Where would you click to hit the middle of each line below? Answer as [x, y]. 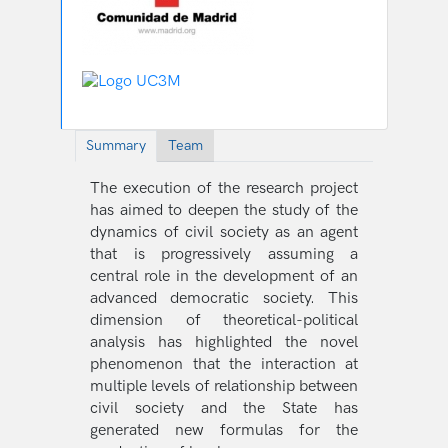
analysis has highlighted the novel [224, 343]
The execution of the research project [224, 189]
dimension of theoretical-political [224, 321]
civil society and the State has [224, 409]
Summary [116, 146]
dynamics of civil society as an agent [224, 233]
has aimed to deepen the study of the [224, 211]
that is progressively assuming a [224, 255]
